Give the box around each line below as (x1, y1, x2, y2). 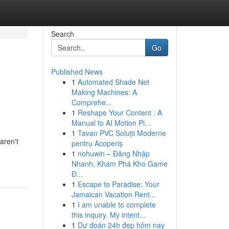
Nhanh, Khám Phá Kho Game (71, 158, 168, 169)
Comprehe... (71, 97, 112, 107)
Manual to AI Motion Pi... (71, 118, 151, 128)
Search (51, 29, 74, 39)
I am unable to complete (77, 199, 156, 210)
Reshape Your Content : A (77, 107, 162, 118)
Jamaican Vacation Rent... (71, 189, 156, 199)
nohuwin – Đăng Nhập (77, 148, 150, 158)
